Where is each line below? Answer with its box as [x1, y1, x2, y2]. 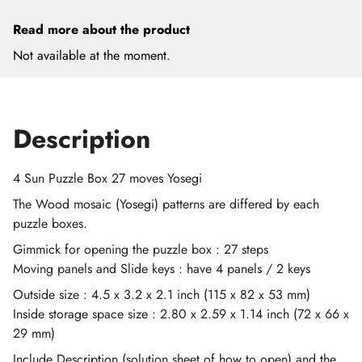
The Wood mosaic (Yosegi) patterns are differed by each [13, 195, 319, 213]
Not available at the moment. [13, 46, 170, 65]
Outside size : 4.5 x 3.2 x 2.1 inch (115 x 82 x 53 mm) [13, 285, 310, 304]
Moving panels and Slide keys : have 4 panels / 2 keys [13, 259, 310, 278]
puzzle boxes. [13, 214, 87, 233]
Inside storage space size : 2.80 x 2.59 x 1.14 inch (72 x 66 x [13, 305, 349, 323]
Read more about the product [13, 20, 190, 39]
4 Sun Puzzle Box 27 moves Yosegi [13, 169, 202, 187]
